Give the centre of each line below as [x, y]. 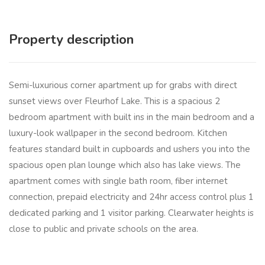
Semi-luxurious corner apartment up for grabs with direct [123, 85]
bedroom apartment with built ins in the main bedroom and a [132, 117]
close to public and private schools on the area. [104, 229]
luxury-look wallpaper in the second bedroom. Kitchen [118, 133]
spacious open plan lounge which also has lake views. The [125, 165]
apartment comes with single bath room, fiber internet [118, 181]
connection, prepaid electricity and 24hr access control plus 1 [131, 197]
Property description [71, 40]
